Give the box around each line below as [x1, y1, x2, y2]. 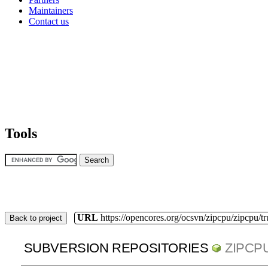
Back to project [10, 213, 62, 223]
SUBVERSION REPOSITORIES [23, 240, 209, 256]
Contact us [29, 16, 69, 26]
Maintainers [29, 5, 73, 16]
